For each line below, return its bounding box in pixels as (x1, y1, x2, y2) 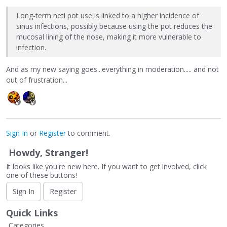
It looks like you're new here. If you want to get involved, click (6, 161, 207, 171)
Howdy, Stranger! (9, 146, 88, 159)
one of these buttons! (6, 170, 77, 180)
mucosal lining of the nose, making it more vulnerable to (16, 32, 201, 42)
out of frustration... (6, 74, 67, 85)
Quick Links (6, 206, 58, 219)
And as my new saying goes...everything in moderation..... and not (6, 64, 219, 74)
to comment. (66, 128, 110, 138)
